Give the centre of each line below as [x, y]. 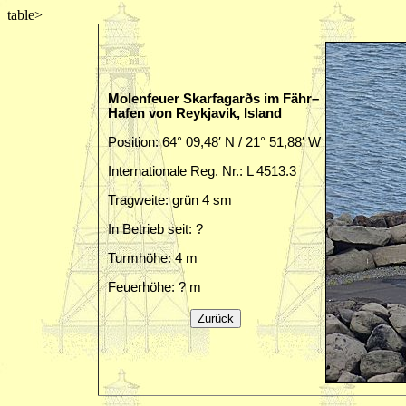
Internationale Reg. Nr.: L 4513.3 [202, 171]
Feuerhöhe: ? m [154, 287]
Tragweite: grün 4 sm [169, 200]
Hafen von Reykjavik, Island [194, 113]
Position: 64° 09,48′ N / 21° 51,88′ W [214, 142]
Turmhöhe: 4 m [152, 258]
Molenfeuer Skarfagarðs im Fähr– [213, 99]
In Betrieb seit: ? [155, 229]
